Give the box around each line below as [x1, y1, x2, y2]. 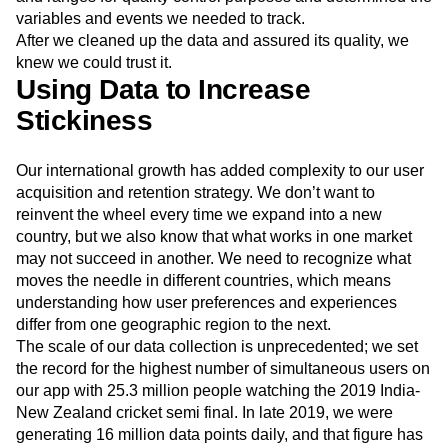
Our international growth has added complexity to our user [16, 208, 424, 225]
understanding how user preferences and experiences [16, 340, 397, 357]
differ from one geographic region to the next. [16, 362, 331, 379]
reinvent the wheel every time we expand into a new [16, 252, 382, 269]
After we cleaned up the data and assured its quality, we [16, 78, 409, 95]
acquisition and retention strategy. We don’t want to [16, 230, 375, 247]
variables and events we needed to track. [16, 56, 305, 73]
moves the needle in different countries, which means [16, 318, 391, 335]
